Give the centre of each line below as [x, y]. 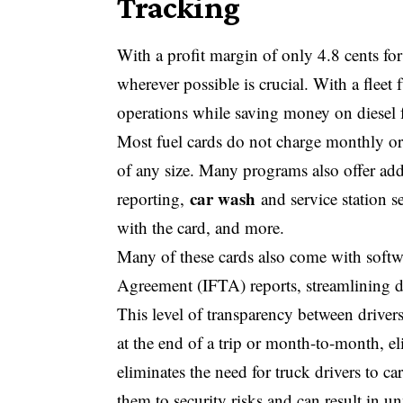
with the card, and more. [201, 228]
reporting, [153, 199]
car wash [223, 199]
